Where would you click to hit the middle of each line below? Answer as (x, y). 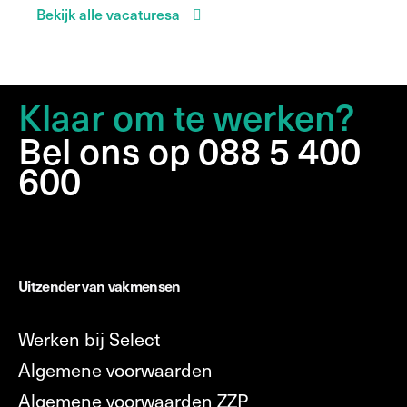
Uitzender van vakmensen (99, 285)
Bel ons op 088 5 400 (189, 149)
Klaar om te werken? (186, 115)
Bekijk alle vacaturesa (110, 13)
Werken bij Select (89, 338)
